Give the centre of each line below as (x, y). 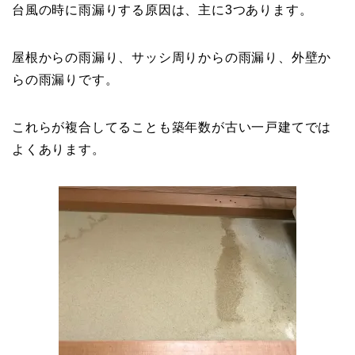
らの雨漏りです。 (65, 79)
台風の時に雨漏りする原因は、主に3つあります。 (162, 10)
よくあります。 (59, 149)
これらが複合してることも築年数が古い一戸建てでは (172, 127)
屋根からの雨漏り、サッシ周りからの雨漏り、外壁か (172, 57)
